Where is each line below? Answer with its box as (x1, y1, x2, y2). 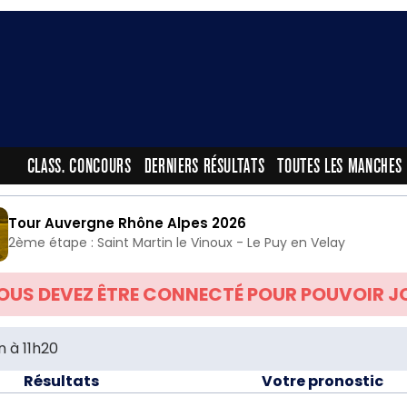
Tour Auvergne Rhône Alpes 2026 (8, 213, 246, 233)
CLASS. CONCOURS (26, 154, 132, 177)
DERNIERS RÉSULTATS (144, 154, 265, 177)
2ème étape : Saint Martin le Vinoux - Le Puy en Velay (8, 233, 345, 252)
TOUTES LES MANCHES (277, 154, 402, 177)
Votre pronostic (261, 371, 383, 392)
